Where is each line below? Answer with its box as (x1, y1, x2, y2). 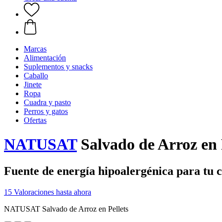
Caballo (24, 71, 48, 80)
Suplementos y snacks (24, 62, 93, 71)
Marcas (24, 45, 47, 53)
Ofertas (24, 116, 47, 124)
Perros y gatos (24, 107, 68, 115)
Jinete (24, 80, 42, 89)
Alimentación (24, 54, 66, 62)
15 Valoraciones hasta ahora (4, 187, 91, 196)
